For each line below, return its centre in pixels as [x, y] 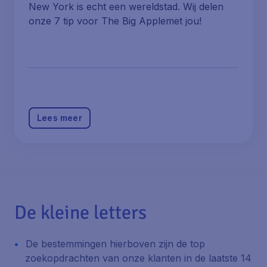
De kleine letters [80, 212]
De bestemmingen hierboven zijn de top [115, 244]
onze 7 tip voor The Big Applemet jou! [115, 21]
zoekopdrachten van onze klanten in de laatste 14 [138, 258]
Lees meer [60, 118]
